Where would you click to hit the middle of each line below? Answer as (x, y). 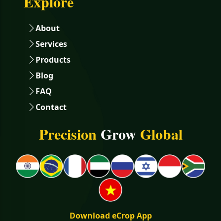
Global (159, 133)
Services (51, 44)
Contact (51, 107)
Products (53, 59)
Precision (70, 133)
